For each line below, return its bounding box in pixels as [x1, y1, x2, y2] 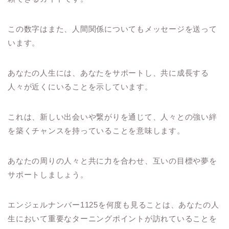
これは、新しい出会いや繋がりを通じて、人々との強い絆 [8, 112, 217, 122]
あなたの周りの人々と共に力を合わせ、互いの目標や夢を [8, 156, 217, 166]
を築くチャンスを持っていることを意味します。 [8, 126, 185, 135]
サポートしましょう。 [8, 170, 88, 179]
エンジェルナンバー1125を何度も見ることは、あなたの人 [8, 200, 219, 210]
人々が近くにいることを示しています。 [8, 82, 153, 91]
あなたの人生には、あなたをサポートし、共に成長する [8, 68, 209, 78]
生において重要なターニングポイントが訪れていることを [8, 214, 217, 223]
